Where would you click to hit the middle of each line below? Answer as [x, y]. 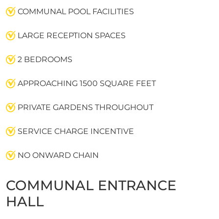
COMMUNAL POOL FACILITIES [75, 11]
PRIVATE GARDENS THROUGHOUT [85, 107]
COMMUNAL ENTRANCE [91, 185]
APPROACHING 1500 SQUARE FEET [86, 83]
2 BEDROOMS [44, 59]
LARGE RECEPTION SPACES [71, 35]
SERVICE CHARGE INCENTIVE [75, 131]
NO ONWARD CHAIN [57, 155]
